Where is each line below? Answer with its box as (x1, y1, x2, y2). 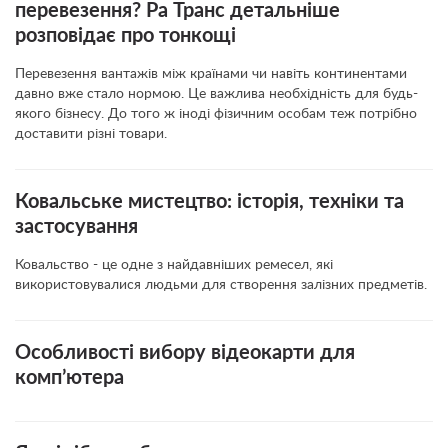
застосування (15, 217, 138, 237)
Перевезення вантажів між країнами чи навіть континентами (15, 67, 407, 81)
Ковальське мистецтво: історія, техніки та (15, 192, 404, 212)
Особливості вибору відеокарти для (15, 343, 355, 363)
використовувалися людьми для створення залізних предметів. (15, 278, 427, 292)
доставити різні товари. (15, 127, 167, 141)
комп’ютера (15, 368, 124, 388)
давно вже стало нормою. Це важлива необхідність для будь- (15, 87, 418, 101)
